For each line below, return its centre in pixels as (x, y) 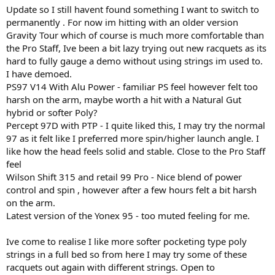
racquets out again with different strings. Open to (110, 267)
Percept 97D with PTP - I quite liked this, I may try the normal (136, 125)
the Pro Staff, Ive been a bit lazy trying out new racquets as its (136, 48)
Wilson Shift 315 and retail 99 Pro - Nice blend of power (124, 177)
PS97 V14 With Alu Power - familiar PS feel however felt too (132, 87)
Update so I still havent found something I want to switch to (133, 9)
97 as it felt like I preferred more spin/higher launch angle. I (133, 138)
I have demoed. (39, 74)
